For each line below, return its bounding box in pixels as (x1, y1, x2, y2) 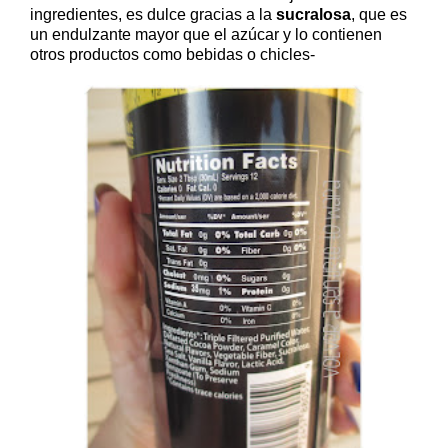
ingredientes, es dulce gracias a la (30, 5, 276, 23)
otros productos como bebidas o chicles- (30, 45, 315, 63)
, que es (351, 5, 407, 23)
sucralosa (276, 5, 351, 23)
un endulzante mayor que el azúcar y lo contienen (30, 25, 382, 43)
